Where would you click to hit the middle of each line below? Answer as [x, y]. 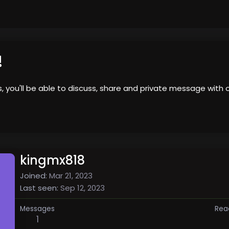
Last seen [38, 188]
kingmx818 [52, 160]
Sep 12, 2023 [83, 188]
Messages [37, 209]
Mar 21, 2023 [71, 175]
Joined [33, 175]
